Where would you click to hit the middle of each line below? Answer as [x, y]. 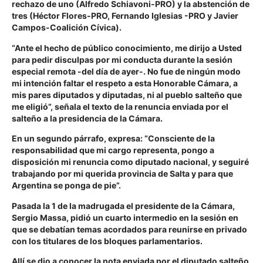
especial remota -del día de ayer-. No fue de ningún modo [126, 71]
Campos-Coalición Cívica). [67, 28]
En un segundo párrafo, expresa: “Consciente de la [113, 139]
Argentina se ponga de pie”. [66, 186]
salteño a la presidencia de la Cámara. [87, 118]
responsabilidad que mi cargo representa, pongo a [113, 150]
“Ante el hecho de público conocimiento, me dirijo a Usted [127, 48]
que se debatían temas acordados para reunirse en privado [129, 229]
